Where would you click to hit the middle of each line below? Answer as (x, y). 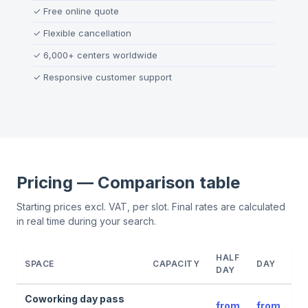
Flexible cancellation (87, 33)
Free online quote (81, 11)
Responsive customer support (108, 77)
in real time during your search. (86, 221)
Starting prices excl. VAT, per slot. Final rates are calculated (151, 206)
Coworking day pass (75, 298)
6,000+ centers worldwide (100, 55)
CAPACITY (176, 263)
